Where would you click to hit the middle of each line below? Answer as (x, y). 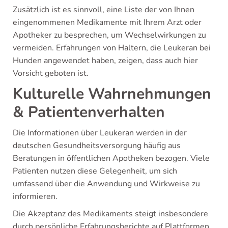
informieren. (35, 196)
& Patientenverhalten (89, 112)
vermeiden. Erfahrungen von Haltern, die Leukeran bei (112, 48)
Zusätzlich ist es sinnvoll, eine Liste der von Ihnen (104, 10)
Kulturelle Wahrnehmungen (112, 94)
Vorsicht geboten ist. (51, 73)
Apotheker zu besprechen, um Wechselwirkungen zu (109, 35)
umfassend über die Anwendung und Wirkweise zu (106, 184)
